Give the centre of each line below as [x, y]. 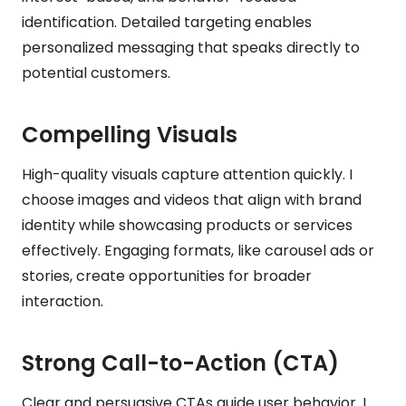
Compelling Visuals [130, 134]
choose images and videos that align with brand [192, 199]
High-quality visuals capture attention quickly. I [187, 174]
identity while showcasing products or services [187, 225]
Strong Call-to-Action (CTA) [180, 362]
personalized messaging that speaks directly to [191, 47]
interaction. [63, 301]
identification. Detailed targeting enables [167, 22]
